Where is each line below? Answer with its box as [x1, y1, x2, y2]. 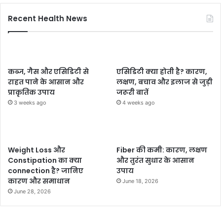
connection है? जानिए [8, 166, 83, 176]
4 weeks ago [122, 99, 155, 107]
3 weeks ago [14, 99, 46, 107]
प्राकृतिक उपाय [8, 87, 55, 98]
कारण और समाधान [8, 176, 70, 186]
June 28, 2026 [14, 188, 51, 195]
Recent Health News [8, 13, 87, 24]
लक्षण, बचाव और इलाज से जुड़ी [116, 77, 213, 87]
